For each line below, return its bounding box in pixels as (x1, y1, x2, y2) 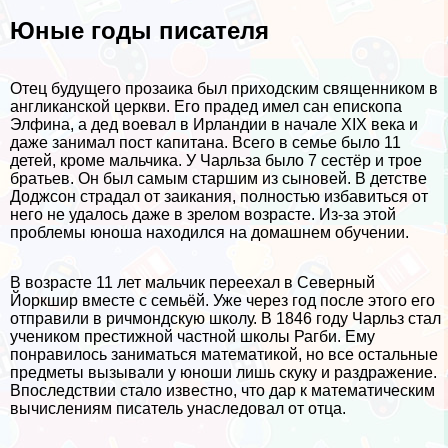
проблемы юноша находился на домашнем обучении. (10, 224, 409, 242)
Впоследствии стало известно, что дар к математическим (10, 382, 435, 400)
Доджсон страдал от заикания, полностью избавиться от (10, 188, 428, 206)
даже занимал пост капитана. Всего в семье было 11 (10, 134, 401, 152)
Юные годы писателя (10, 16, 269, 44)
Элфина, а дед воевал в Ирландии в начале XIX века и (10, 116, 418, 134)
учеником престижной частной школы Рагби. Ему (10, 328, 375, 346)
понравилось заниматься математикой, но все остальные (10, 346, 438, 364)
